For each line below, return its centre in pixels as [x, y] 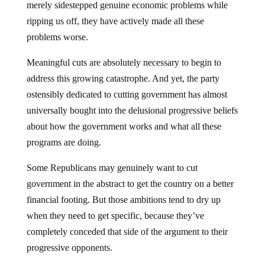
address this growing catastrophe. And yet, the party [123, 78]
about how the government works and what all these [124, 126]
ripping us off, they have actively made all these [115, 21]
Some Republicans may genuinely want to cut [112, 167]
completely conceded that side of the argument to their [127, 231]
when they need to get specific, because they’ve [115, 215]
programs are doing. [64, 142]
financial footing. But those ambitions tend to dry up [123, 199]
